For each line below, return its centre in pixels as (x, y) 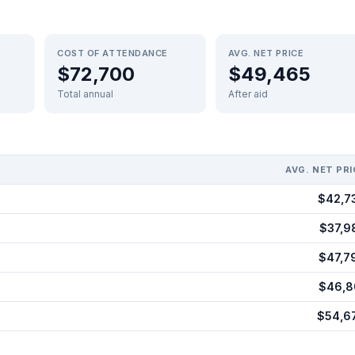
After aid (248, 94)
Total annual (85, 94)
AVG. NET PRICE (266, 53)
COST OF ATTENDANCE (113, 53)
